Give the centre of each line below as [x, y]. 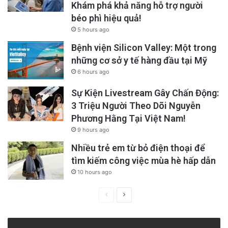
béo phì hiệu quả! [106, 18]
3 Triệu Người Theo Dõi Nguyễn [136, 106]
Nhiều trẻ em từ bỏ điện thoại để [138, 148]
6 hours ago [93, 72]
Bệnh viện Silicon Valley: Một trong [144, 48]
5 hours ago [93, 30]
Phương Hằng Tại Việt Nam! [129, 119]
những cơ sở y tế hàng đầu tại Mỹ [139, 61]
